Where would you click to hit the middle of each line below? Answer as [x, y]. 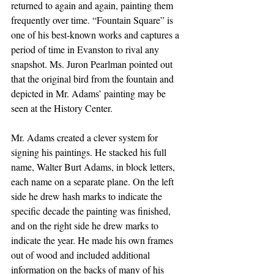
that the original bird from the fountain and [94, 79]
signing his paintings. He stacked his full [90, 152]
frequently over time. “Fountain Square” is [93, 20]
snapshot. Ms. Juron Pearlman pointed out [93, 64]
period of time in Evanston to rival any [86, 50]
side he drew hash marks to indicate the [88, 196]
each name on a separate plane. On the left [94, 182]
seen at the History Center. [62, 108]
